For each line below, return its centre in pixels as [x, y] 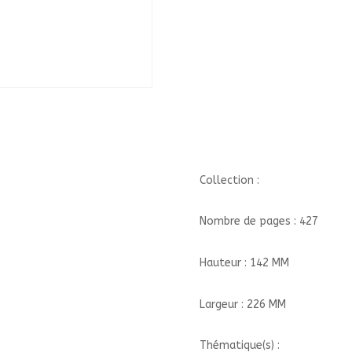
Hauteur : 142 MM [244, 262]
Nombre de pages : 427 [258, 222]
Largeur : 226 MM [242, 304]
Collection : [229, 180]
